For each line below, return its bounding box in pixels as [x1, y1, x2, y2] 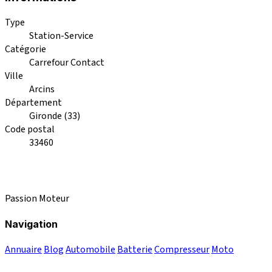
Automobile [66, 243, 115, 257]
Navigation [5, 218, 58, 231]
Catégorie [5, 42, 46, 56]
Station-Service [29, 29, 93, 42]
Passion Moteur [5, 191, 69, 205]
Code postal [5, 122, 55, 136]
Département [5, 95, 62, 109]
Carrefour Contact [29, 55, 104, 69]
